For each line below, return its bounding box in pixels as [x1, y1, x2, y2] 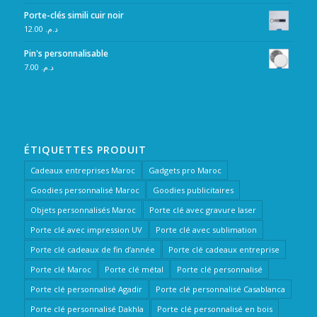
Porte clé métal [104, 263, 163, 275]
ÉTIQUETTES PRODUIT [23, 142, 146, 156]
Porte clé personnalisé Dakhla [30, 303, 144, 314]
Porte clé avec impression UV [30, 224, 142, 235]
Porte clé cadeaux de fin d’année [30, 243, 155, 255]
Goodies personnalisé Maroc [30, 184, 139, 195]
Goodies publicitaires [152, 184, 234, 195]
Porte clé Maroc [30, 263, 91, 275]
